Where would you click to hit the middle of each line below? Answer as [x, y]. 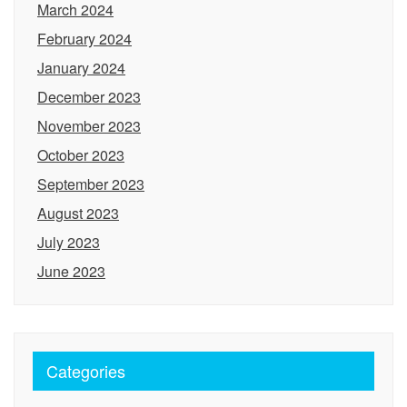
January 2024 [81, 68]
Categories [86, 371]
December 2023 [89, 97]
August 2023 [78, 213]
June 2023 [71, 271]
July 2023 [69, 242]
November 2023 [89, 126]
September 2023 [91, 184]
